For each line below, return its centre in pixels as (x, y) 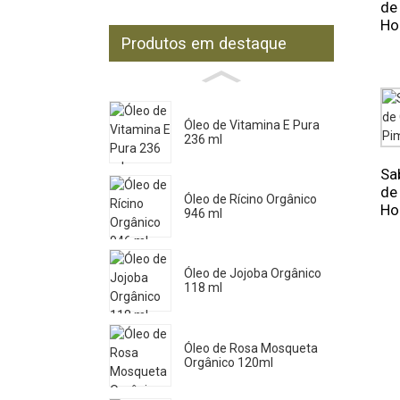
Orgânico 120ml (228, 362)
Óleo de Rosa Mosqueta (250, 348)
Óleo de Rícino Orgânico (250, 199)
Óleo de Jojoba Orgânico (252, 274)
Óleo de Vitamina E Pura (251, 125)
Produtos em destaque (204, 43)
